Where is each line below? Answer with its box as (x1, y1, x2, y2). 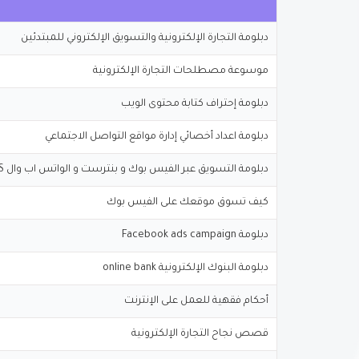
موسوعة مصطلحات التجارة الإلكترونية (93, 65, 268, 77)
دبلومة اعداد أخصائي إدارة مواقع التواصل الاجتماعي (45, 131, 268, 143)
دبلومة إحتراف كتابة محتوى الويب (121, 98, 268, 110)
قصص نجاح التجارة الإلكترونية (131, 328, 268, 340)
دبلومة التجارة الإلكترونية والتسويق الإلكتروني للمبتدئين (21, 32, 268, 44)
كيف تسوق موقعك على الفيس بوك (107, 196, 268, 208)
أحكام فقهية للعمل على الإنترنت (124, 295, 268, 307)
